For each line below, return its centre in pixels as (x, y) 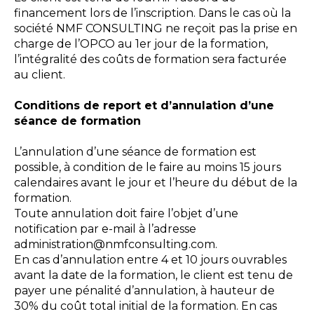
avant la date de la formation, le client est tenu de (153, 275)
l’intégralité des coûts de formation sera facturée (150, 59)
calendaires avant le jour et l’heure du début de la (156, 183)
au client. (40, 75)
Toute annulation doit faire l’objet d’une (126, 213)
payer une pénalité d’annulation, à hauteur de (144, 291)
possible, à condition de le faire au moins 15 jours (148, 167)
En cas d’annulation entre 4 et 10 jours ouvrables (150, 260)
